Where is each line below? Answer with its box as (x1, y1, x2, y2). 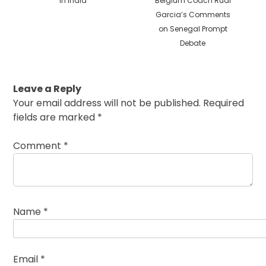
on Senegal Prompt (158, 24, 227, 34)
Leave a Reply (13, 82, 82, 96)
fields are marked (13, 110, 98, 125)
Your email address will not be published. (13, 96, 201, 110)
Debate (180, 38, 206, 49)
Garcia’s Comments (155, 9, 230, 20)
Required (203, 96, 245, 110)
